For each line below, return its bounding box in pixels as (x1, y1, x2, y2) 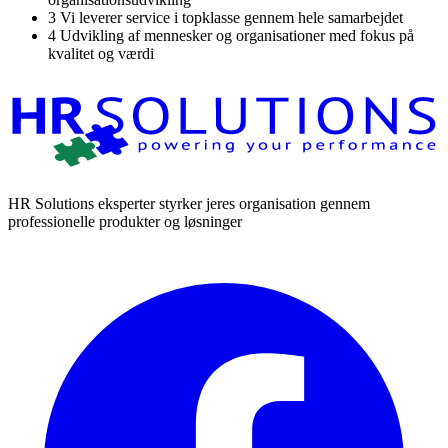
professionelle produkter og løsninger (8, 213, 242, 231)
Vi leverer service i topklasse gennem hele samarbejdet (60, 9, 403, 27)
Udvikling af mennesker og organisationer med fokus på (60, 27, 414, 45)
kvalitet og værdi (48, 45, 154, 63)
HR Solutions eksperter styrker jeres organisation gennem (8, 195, 370, 213)
